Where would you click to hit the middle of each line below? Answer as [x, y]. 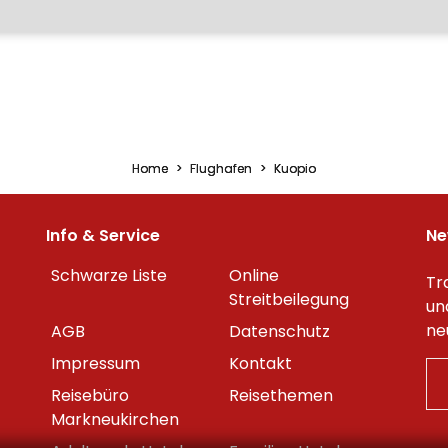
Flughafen [221, 168]
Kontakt [260, 363]
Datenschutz [279, 331]
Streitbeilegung [289, 299]
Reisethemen [281, 395]
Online [254, 275]
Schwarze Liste [109, 275]
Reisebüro [90, 395]
